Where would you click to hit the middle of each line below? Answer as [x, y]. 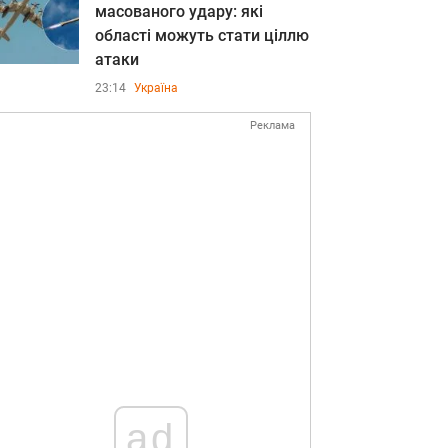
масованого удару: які [179, 11]
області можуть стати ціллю [202, 35]
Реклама [272, 125]
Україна [156, 88]
